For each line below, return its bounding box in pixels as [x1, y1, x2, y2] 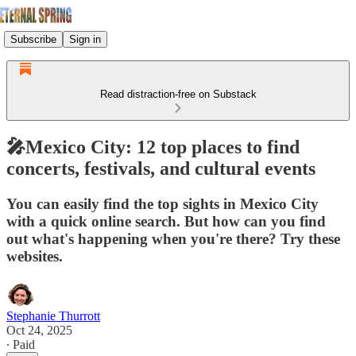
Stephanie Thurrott [6, 308, 100, 323]
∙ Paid [6, 337, 35, 351]
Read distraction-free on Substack [99, 88, 257, 100]
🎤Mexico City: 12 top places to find [6, 136, 300, 157]
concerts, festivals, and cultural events [6, 157, 315, 179]
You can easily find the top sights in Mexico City [6, 195, 319, 212]
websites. [6, 247, 63, 265]
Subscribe [10, 33, 56, 45]
